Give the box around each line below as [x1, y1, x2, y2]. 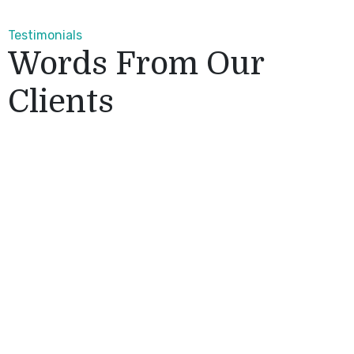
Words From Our [8, 45, 264, 82]
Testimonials [8, 27, 82, 43]
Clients [8, 83, 114, 120]
